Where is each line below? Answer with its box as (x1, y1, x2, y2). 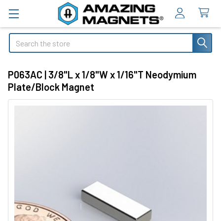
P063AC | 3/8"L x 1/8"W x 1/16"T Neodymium (8, 68, 196, 80)
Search (9, 34, 32, 43)
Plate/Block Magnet (8, 80, 94, 93)
